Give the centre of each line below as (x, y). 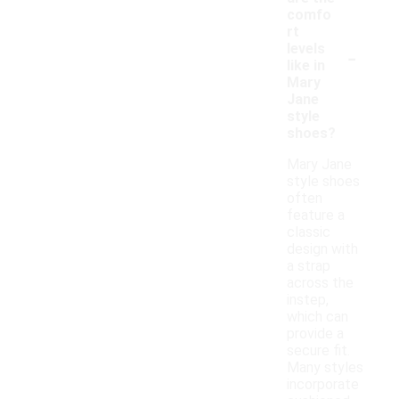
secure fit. (318, 351)
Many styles (325, 368)
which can (318, 317)
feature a (316, 216)
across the (320, 283)
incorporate (323, 385)
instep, (308, 300)
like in (306, 66)
